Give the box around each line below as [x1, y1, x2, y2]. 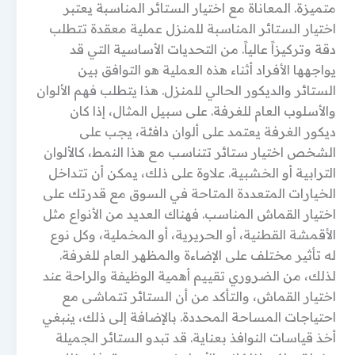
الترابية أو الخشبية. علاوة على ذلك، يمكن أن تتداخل [48, 165, 336, 181]
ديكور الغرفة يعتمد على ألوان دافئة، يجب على [79, 124, 336, 139]
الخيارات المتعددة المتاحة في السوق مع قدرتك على [43, 185, 336, 201]
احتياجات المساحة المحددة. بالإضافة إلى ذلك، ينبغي [42, 309, 336, 325]
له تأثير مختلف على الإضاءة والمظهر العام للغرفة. [59, 247, 336, 263]
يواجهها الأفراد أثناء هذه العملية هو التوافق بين [78, 62, 336, 78]
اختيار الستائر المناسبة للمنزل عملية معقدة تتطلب [49, 21, 336, 36]
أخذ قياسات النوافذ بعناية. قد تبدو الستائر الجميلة [55, 330, 336, 345]
